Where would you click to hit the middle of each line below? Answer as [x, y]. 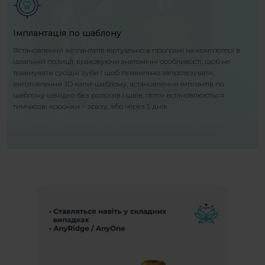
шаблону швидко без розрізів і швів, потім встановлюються [119, 95]
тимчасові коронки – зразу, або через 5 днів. [91, 106]
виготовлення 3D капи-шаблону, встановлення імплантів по [119, 84]
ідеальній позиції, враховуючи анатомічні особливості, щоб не [122, 62]
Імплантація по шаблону [67, 33]
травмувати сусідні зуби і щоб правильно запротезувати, [114, 73]
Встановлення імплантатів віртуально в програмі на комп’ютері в [127, 50]
